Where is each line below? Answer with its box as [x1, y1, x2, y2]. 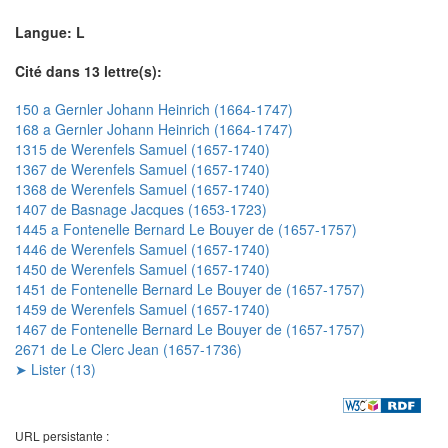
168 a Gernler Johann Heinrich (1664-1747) [15, 119, 293, 140]
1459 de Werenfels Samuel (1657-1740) [15, 299, 270, 320]
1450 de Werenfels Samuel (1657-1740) [15, 259, 270, 280]
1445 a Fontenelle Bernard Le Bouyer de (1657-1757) [15, 219, 357, 240]
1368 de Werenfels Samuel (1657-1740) [15, 179, 270, 200]
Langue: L [15, 21, 85, 42]
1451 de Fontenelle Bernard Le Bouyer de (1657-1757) [15, 279, 365, 300]
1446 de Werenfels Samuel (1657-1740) [15, 239, 270, 260]
